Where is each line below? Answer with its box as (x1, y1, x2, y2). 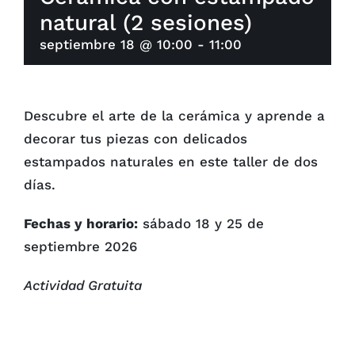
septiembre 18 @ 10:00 (40, 36, 193, 52)
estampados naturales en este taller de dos (24, 153, 318, 170)
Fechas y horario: (24, 215, 138, 231)
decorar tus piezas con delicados (24, 130, 247, 147)
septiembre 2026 (24, 238, 137, 254)
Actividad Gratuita (24, 277, 142, 293)
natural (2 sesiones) (40, 9, 252, 36)
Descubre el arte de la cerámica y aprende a (24, 107, 325, 124)
